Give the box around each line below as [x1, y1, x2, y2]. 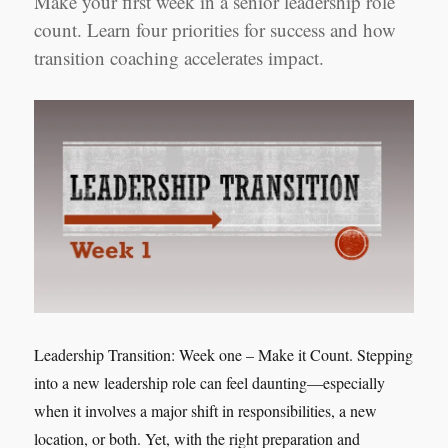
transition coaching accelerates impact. [34, 45, 325, 71]
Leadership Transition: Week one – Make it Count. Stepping [34, 344, 414, 366]
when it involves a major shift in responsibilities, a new [34, 400, 378, 422]
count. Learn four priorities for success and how [34, 17, 397, 43]
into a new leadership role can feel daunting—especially [34, 372, 386, 394]
